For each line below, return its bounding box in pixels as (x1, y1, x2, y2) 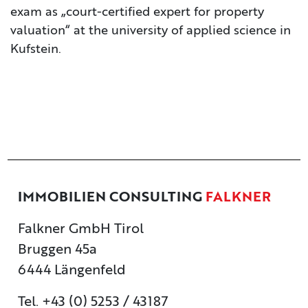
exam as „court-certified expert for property (10, 6, 264, 19)
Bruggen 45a (18, 243, 98, 257)
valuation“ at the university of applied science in (10, 25, 291, 37)
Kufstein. (10, 43, 61, 56)
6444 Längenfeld (18, 264, 126, 278)
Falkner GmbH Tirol (18, 223, 144, 236)
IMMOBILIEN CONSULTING (18, 191, 206, 205)
